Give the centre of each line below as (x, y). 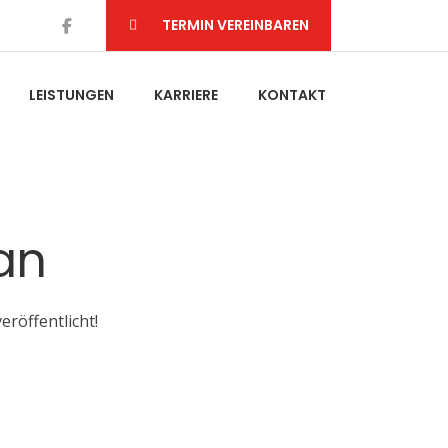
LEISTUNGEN (71, 95)
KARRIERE (186, 95)
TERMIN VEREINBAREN (235, 25)
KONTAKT (292, 95)
